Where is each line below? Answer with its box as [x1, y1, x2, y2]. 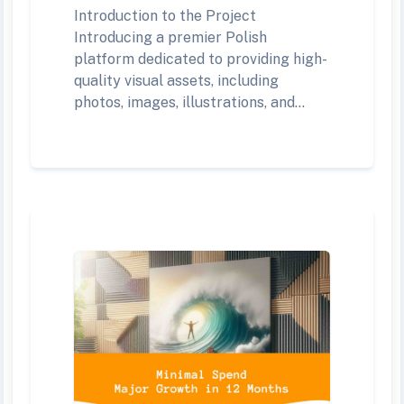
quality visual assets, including [74, 71, 279, 89]
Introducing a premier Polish [74, 28, 267, 46]
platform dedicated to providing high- [74, 50, 327, 68]
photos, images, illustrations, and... [74, 93, 305, 111]
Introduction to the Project [74, 6, 256, 24]
